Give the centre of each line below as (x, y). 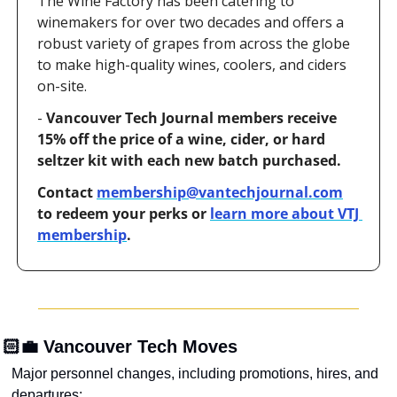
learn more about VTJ (284, 214)
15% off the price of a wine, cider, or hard (181, 139)
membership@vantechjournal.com (220, 192)
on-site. (62, 86)
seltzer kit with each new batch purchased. (189, 160)
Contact (67, 192)
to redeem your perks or (124, 214)
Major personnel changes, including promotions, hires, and (195, 374)
